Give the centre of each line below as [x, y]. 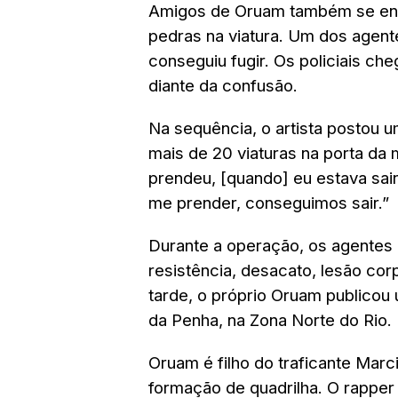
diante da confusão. [223, 86]
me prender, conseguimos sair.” [269, 203]
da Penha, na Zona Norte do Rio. [270, 320]
